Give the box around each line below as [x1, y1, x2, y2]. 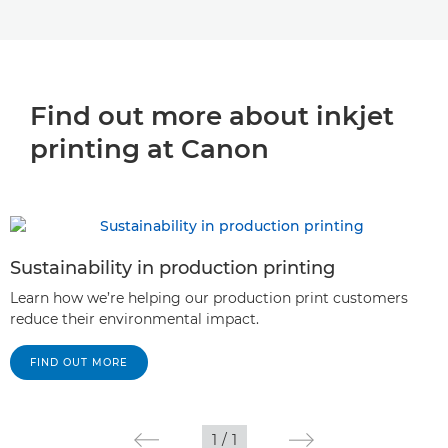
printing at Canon [30, 133, 269, 166]
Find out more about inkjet [30, 100, 394, 133]
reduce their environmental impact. [10, 310, 259, 329]
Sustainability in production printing [10, 257, 335, 280]
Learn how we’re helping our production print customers [10, 289, 408, 308]
